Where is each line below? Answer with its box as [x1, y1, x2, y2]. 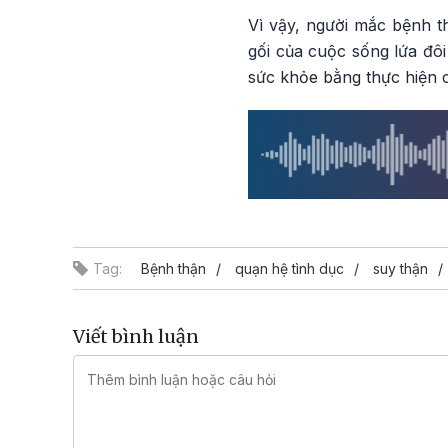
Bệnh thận [141, 259, 206, 277]
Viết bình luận [73, 324, 199, 348]
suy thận [373, 259, 428, 277]
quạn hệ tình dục [235, 259, 344, 277]
